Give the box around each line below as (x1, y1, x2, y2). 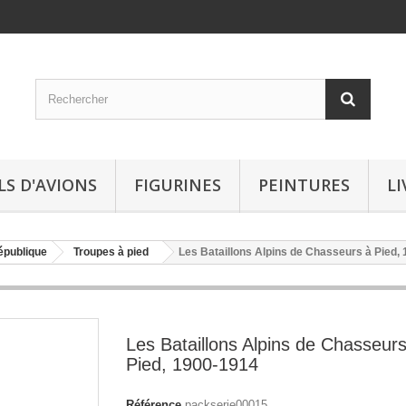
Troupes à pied (73, 246, 149, 258)
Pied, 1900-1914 (126, 354, 258, 374)
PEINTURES (258, 174, 350, 196)
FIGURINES (134, 174, 221, 196)
